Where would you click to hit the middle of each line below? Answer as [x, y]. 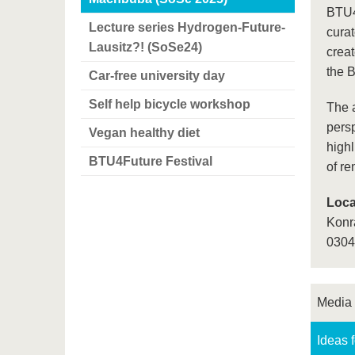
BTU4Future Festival [151, 162]
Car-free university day [157, 76]
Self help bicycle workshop [170, 105]
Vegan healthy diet [144, 133]
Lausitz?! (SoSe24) [145, 48]
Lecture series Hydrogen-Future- [187, 28]
